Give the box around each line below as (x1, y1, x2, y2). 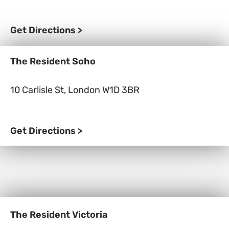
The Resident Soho (10, 55, 96, 67)
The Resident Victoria (10, 209, 107, 220)
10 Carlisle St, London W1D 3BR (10, 84, 140, 96)
